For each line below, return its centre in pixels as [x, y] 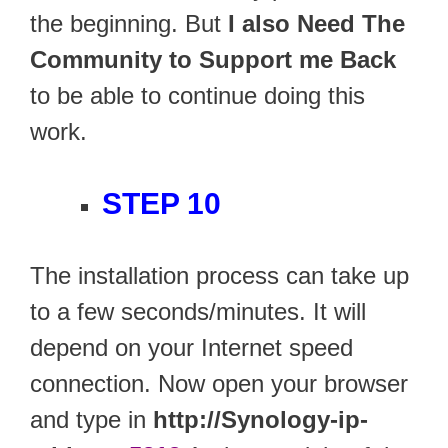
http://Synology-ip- [260, 420]
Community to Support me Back [213, 60]
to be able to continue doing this [197, 96]
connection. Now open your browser [219, 384]
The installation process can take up [219, 276]
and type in [91, 420]
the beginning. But [129, 24]
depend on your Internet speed [191, 348]
